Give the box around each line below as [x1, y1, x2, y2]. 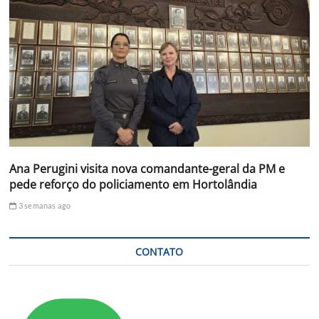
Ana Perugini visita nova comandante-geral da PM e [9, 160, 286, 177]
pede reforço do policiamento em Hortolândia [9, 176, 258, 192]
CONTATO [135, 244, 184, 258]
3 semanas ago [16, 200, 71, 210]
